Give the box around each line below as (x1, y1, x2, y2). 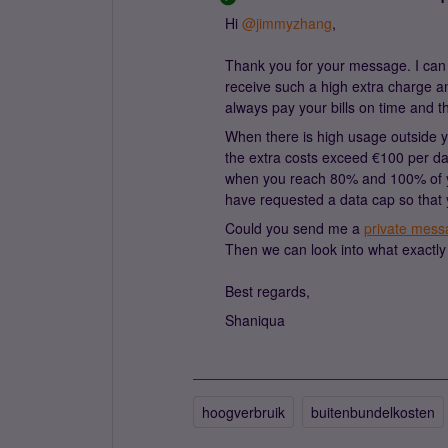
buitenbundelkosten (311, 402, 435, 422)
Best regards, (225, 281, 310, 301)
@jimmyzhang (242, 13, 332, 33)
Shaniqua (225, 310, 285, 330)
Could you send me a (225, 218, 364, 238)
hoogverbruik (202, 402, 285, 422)
